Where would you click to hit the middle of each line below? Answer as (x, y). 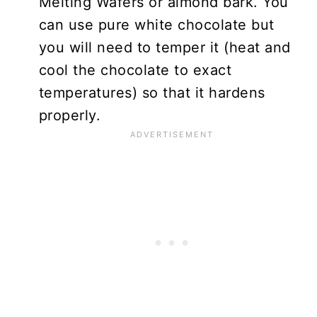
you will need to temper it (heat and (165, 47)
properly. (70, 115)
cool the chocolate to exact (135, 70)
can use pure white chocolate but (156, 24)
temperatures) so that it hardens (152, 92)
